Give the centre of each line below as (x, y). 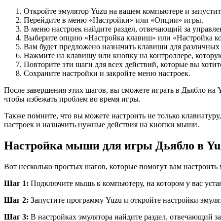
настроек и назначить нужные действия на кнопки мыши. (102, 125)
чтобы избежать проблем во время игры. (72, 99)
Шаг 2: (16, 200)
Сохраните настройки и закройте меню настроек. (107, 74)
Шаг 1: (16, 184)
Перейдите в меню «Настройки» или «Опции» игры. (113, 20)
